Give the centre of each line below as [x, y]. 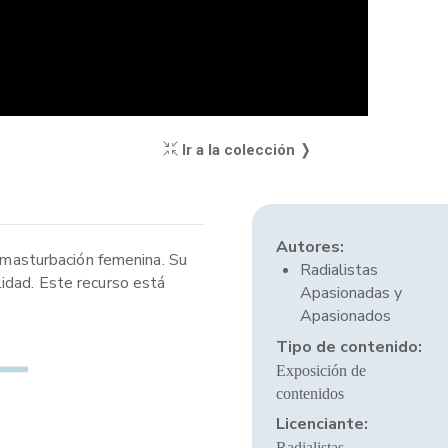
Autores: [309, 247]
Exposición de [320, 370]
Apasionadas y [350, 293]
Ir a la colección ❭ [244, 150]
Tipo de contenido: [348, 347]
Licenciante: [321, 424]
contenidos [309, 393]
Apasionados [345, 316]
